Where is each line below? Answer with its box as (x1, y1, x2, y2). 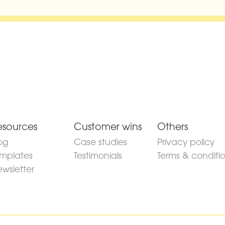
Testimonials (73, 149, 122, 161)
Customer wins (73, 120, 142, 133)
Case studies (73, 136, 127, 148)
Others (157, 120, 188, 133)
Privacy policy (157, 136, 215, 148)
